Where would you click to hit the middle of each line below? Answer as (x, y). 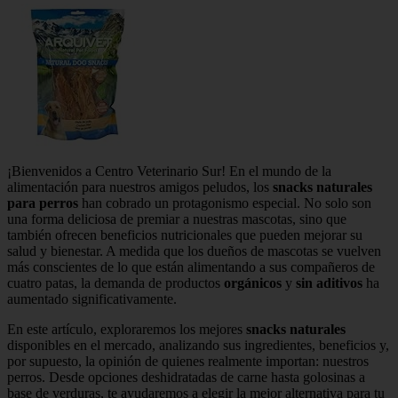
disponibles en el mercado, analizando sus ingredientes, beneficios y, (198, 345)
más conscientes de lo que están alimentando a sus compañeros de (191, 267)
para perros (43, 203)
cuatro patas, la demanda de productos (115, 283)
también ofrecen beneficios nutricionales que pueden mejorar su (185, 235)
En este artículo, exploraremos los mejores (127, 329)
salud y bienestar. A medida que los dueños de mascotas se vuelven (194, 251)
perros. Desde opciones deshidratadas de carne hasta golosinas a (186, 377)
